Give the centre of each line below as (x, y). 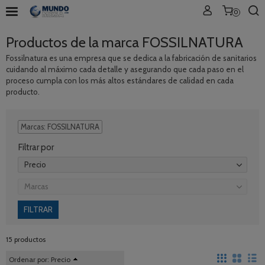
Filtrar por (36, 148)
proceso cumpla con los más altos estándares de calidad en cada (120, 80)
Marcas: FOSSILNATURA (60, 127)
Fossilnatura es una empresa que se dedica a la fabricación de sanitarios (131, 58)
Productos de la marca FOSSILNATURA (125, 42)
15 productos (26, 240)
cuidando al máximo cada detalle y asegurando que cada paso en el (125, 69)
